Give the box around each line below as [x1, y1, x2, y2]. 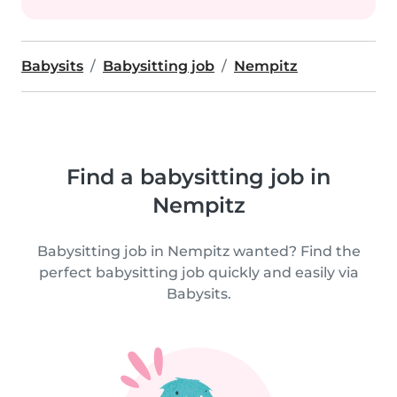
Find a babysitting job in [66, 164, 331, 190]
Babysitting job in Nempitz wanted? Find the [36, 243, 361, 260]
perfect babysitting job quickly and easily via [38, 264, 359, 281]
